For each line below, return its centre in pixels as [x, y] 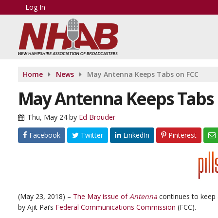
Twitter [91, 135]
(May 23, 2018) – [45, 196]
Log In [35, 7]
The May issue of [101, 196]
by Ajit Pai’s [37, 207]
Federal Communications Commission [116, 207]
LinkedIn [135, 135]
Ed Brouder [97, 117]
